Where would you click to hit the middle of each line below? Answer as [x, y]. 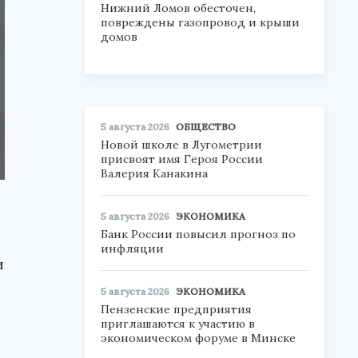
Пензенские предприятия [176, 309]
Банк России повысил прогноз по [198, 234]
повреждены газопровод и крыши [200, 22]
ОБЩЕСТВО [206, 127]
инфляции [132, 249]
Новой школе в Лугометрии [181, 145]
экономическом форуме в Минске [198, 338]
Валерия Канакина [154, 173]
